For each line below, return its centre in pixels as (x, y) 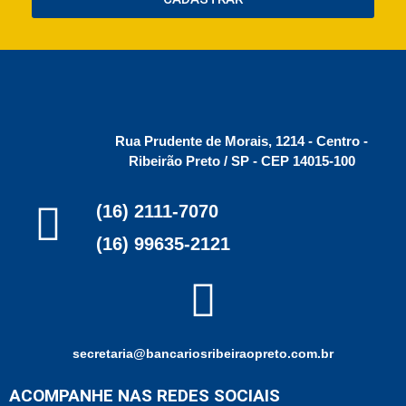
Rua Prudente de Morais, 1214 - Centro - (242, 140)
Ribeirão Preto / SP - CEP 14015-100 (242, 160)
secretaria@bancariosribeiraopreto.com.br (203, 353)
